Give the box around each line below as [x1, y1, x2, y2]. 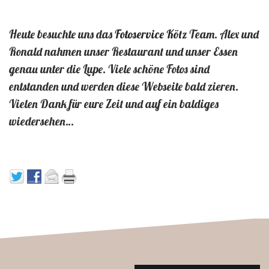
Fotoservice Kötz [115, 26, 187, 41]
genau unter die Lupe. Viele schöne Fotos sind [9, 61, 210, 76]
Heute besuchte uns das [9, 26, 115, 41]
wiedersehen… [9, 113, 74, 128]
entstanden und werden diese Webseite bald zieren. [9, 79, 238, 94]
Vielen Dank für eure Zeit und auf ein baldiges [9, 96, 219, 111]
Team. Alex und [187, 26, 259, 41]
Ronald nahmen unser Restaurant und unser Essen [9, 44, 238, 59]
